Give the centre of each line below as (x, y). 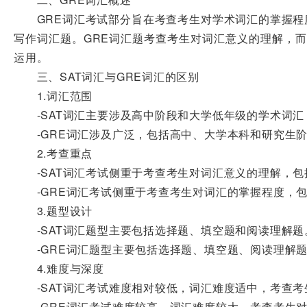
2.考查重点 (53, 153)
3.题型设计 (53, 211)
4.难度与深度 (59, 268)
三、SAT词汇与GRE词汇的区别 (107, 76)
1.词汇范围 (53, 96)
